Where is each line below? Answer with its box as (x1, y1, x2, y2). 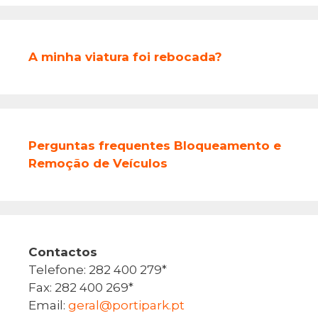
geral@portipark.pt (68, 297, 185, 312)
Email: (28, 297, 68, 312)
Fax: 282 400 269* (28, 280, 133, 295)
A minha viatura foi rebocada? (28, 49, 222, 64)
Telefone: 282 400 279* (28, 262, 167, 277)
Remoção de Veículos (28, 155, 168, 170)
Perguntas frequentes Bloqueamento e (28, 138, 281, 153)
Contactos (28, 244, 97, 259)
